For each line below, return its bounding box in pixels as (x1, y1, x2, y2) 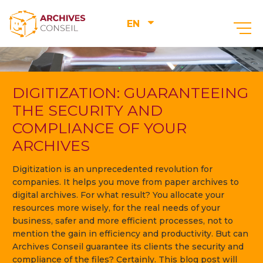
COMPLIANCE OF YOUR (12, 119, 187, 137)
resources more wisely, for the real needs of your (12, 203, 220, 213)
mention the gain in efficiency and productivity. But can (12, 228, 248, 239)
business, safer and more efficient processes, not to (12, 215, 233, 226)
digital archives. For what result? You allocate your (12, 190, 224, 200)
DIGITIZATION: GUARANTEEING (12, 84, 248, 102)
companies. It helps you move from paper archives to (12, 177, 239, 187)
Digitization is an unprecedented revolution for (12, 164, 213, 174)
